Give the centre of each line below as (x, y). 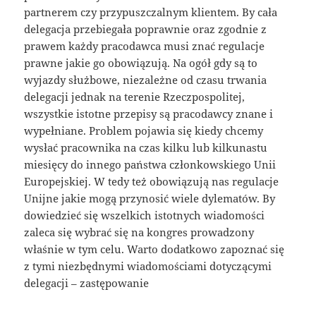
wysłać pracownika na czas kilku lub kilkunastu (146, 148)
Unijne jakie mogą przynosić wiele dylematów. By (150, 199)
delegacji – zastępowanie (87, 283)
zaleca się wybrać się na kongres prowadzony (139, 232)
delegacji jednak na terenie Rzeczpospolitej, (135, 97)
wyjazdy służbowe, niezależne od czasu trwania (146, 80)
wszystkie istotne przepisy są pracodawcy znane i (149, 114)
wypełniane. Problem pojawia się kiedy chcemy (144, 131)
